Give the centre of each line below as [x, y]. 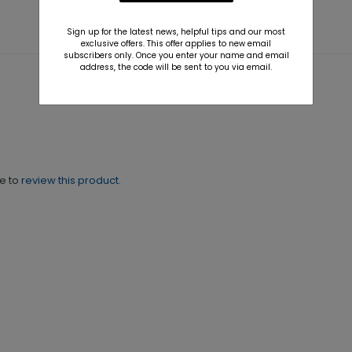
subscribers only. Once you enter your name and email [176, 55]
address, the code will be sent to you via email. [176, 67]
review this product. [71, 180]
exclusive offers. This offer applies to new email [176, 44]
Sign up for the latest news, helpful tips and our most [176, 32]
